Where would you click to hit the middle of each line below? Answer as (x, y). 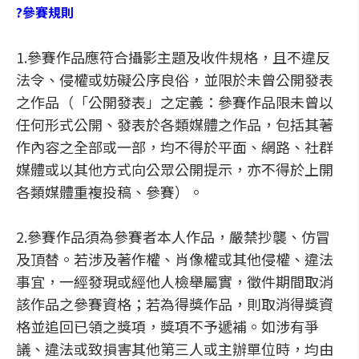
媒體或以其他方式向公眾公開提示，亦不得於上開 (175, 169)
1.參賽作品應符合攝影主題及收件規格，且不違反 (173, 57)
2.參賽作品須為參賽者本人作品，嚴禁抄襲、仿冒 (173, 236)
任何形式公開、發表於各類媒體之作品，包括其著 (175, 124)
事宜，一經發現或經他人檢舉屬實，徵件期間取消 (175, 281)
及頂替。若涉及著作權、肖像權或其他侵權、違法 (175, 259)
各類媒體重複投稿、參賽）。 (110, 192)
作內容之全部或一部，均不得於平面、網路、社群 (175, 147)
